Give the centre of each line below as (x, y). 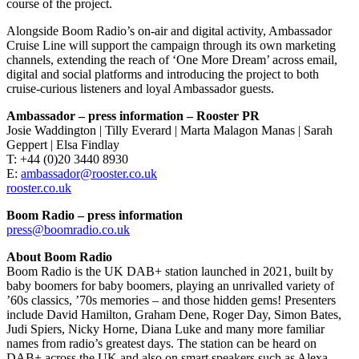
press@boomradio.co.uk (68, 229)
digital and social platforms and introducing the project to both (163, 74)
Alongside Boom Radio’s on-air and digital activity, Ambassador (169, 30)
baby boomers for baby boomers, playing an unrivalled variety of (170, 285)
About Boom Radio (59, 256)
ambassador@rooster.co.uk (89, 173)
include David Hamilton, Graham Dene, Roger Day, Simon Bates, (174, 314)
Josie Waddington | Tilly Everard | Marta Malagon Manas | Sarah (169, 130)
